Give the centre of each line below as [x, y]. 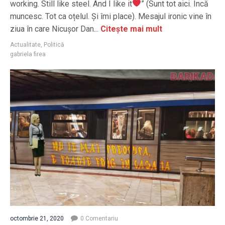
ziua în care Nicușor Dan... [54, 29]
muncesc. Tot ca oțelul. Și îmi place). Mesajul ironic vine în [111, 16]
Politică [54, 44]
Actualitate [25, 44]
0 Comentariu [99, 218]
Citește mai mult [130, 29]
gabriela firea [28, 54]
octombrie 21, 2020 [37, 218]
